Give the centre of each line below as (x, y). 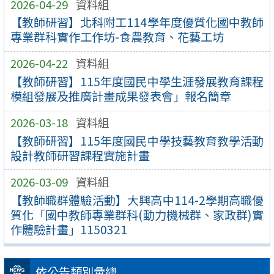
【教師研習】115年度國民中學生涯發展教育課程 (137, 82)
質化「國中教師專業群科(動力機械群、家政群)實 (137, 214)
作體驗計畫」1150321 (68, 229)
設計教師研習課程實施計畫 (80, 155)
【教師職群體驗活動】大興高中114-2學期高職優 (137, 200)
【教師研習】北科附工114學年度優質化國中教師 (137, 22)
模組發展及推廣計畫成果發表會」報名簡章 (120, 96)
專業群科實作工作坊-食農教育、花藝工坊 (117, 37)
